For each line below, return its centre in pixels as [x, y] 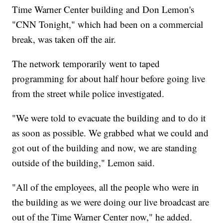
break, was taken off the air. [64, 39]
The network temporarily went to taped [86, 64]
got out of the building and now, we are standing [105, 148]
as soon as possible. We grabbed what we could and [111, 133]
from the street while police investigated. [88, 94]
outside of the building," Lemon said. [84, 163]
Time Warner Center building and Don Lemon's [103, 9]
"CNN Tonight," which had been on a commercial [108, 24]
